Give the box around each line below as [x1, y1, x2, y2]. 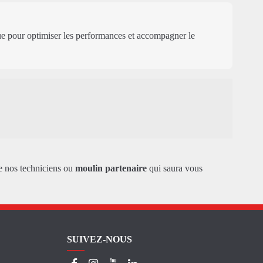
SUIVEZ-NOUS [66, 234, 132, 244]
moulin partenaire [75, 163, 147, 174]
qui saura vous [146, 163, 203, 174]
